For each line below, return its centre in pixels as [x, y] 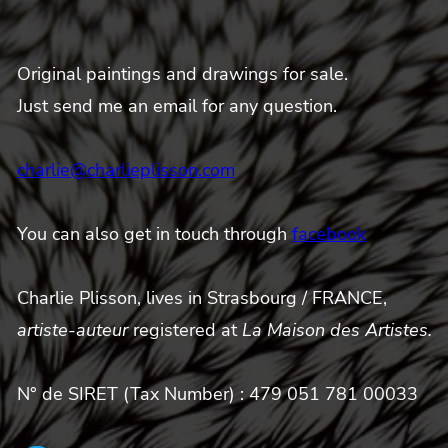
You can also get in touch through [154, 233]
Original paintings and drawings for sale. [182, 73]
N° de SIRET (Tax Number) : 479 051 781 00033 [217, 393]
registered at [184, 329]
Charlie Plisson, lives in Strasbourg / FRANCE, [201, 297]
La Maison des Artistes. [336, 329]
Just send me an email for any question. [176, 105]
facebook [328, 233]
